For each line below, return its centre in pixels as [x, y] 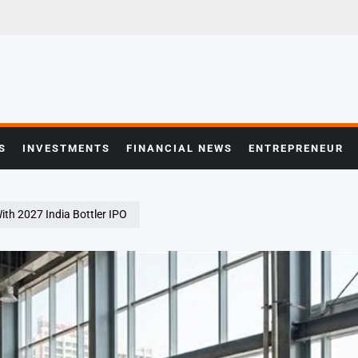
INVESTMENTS [66, 148]
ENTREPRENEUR [296, 148]
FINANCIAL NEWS [179, 148]
